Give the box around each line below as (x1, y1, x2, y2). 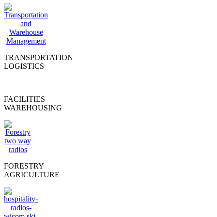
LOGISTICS (4, 62, 44, 70)
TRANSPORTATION (4, 53, 73, 62)
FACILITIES (4, 94, 45, 103)
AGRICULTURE (4, 170, 60, 179)
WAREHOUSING (4, 103, 62, 112)
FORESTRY (4, 161, 44, 170)
